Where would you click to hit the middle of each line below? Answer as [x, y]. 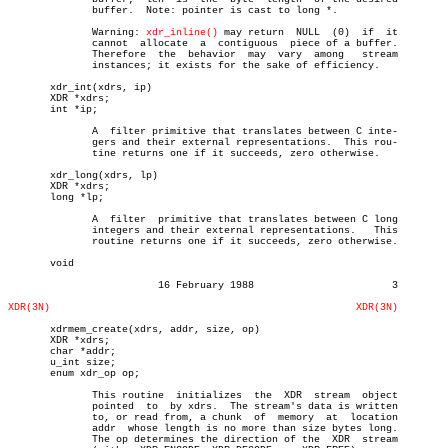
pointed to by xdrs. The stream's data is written [32, 406]
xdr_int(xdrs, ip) [80, 87]
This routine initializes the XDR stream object [32, 395]
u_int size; [62, 362]
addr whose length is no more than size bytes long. [32, 428]
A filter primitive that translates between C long [32, 219]
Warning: [101, 32]
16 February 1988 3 [80, 285]
